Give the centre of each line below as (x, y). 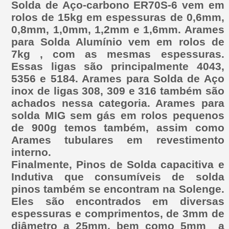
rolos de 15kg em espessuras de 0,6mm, (118, 17)
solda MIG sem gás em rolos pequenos (118, 115)
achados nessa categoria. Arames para (118, 103)
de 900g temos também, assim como (118, 127)
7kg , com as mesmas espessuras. (118, 54)
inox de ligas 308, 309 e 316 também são (118, 90)
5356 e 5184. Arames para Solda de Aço (118, 78)
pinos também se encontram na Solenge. (118, 189)
